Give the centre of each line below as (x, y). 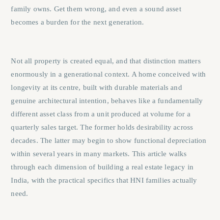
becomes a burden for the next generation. (78, 22)
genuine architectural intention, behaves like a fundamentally (107, 100)
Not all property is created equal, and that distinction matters (106, 61)
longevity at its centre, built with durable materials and (96, 87)
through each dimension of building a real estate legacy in (102, 167)
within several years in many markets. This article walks (99, 153)
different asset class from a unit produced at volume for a (101, 114)
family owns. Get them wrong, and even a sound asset (96, 9)
